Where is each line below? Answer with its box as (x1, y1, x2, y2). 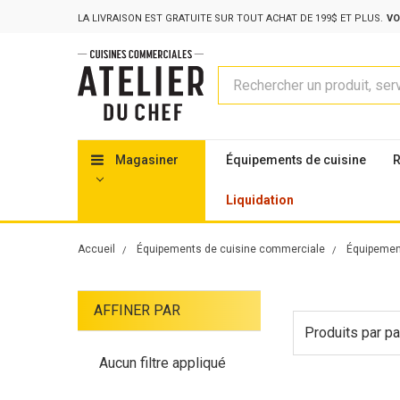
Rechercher (218, 68, 288, 86)
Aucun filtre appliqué (99, 354, 226, 371)
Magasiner (112, 152, 179, 167)
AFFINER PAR (94, 301, 180, 319)
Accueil (78, 242, 115, 255)
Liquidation (226, 192, 294, 207)
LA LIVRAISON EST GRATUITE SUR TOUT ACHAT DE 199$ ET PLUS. (78, 12, 383, 24)
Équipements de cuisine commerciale (137, 242, 325, 255)
